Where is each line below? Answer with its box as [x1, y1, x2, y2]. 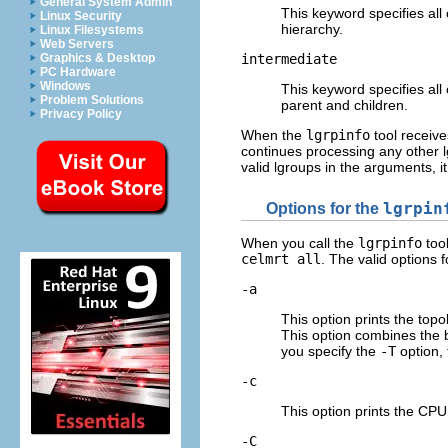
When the [241, 126, 306, 143]
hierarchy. [281, 20, 343, 37]
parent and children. [281, 96, 408, 113]
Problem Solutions [40, 93, 144, 107]
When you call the [241, 235, 358, 252]
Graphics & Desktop [40, 51, 155, 65]
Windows [40, 79, 91, 93]
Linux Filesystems [40, 23, 144, 37]
